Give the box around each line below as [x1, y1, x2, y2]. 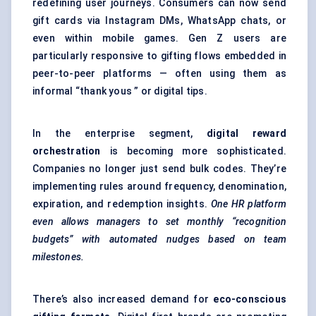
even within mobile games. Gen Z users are [32, 32, 286, 44]
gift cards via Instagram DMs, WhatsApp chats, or [32, 15, 286, 27]
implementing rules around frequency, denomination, [32, 181, 286, 193]
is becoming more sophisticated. [100, 145, 286, 157]
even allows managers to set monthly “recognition [32, 216, 286, 228]
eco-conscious [213, 293, 286, 305]
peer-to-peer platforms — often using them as [32, 68, 286, 80]
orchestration [32, 145, 101, 157]
